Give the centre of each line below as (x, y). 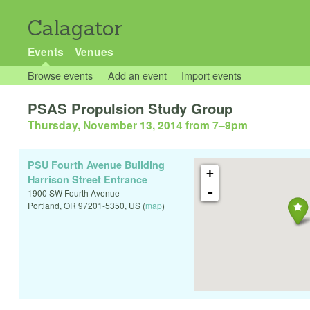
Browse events (60, 75)
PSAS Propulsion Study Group (130, 109)
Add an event (137, 75)
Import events (212, 75)
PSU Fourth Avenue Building (96, 165)
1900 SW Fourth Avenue (74, 193)
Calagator (75, 28)
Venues (94, 52)
